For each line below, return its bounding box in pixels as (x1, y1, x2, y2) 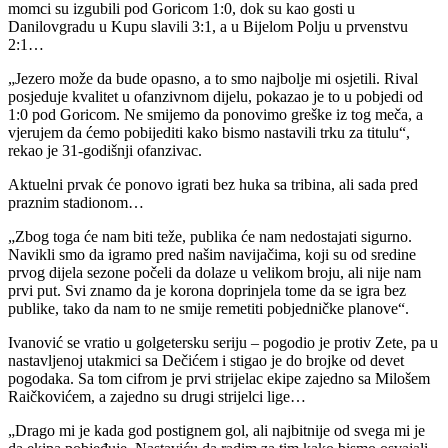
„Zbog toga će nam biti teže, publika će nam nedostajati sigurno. (8, 227, 412, 245)
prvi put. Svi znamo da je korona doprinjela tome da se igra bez (8, 281, 406, 299)
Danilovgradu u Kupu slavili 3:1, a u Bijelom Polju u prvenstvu (8, 17, 408, 35)
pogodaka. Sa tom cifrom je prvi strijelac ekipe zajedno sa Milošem (8, 369, 430, 387)
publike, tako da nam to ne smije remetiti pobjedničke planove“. (8, 299, 409, 317)
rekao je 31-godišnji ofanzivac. (8, 141, 202, 159)
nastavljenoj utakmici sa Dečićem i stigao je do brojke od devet (8, 351, 404, 369)
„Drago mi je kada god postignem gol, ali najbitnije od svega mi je (8, 421, 425, 439)
